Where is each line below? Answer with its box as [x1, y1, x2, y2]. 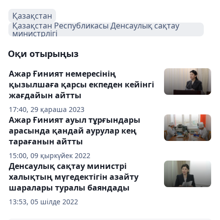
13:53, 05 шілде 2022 [9, 196, 78, 206]
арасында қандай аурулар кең [9, 125, 137, 136]
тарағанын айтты [9, 136, 83, 147]
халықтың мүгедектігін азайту [9, 171, 138, 182]
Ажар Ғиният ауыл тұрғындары [9, 114, 140, 125]
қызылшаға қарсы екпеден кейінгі [9, 79, 154, 90]
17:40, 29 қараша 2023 [9, 104, 84, 114]
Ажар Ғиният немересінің [9, 68, 116, 79]
